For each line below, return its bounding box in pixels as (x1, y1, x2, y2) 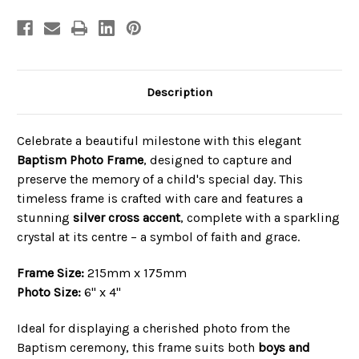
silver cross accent (73, 209, 180, 225)
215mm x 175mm (84, 264, 187, 280)
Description (147, 84, 212, 99)
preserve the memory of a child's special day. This (17, 171, 303, 187)
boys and (258, 339, 310, 355)
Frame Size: (17, 264, 84, 280)
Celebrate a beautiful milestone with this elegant (17, 132, 301, 148)
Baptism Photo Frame (17, 151, 143, 167)
